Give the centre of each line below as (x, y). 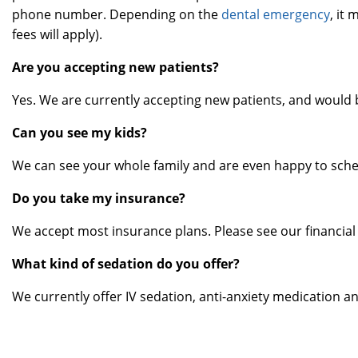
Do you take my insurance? (99, 199)
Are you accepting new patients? (115, 68)
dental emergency (276, 15)
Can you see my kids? (80, 133)
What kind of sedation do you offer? (126, 264)
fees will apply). (57, 35)
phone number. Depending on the (117, 15)
